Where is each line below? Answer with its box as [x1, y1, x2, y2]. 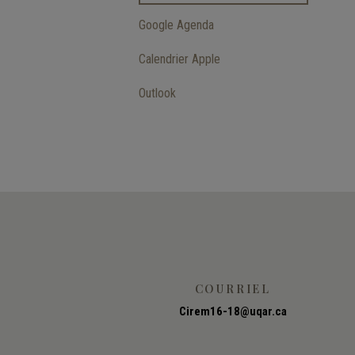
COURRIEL [194, 281, 272, 296]
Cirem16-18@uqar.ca [178, 303, 287, 319]
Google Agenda [138, 17, 214, 32]
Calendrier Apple [138, 51, 220, 67]
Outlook [138, 85, 176, 101]
